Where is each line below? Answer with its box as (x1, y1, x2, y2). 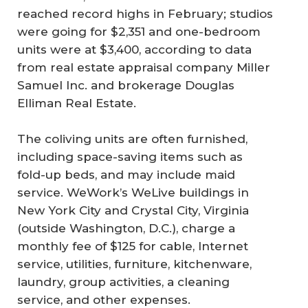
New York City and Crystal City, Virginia (17, 203, 249, 217)
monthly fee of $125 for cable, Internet (17, 239, 248, 253)
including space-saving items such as (17, 149, 243, 164)
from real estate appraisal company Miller (17, 60, 270, 75)
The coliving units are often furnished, (17, 131, 247, 146)
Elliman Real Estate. (17, 96, 136, 111)
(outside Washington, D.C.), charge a (17, 221, 235, 235)
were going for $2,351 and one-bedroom (17, 25, 261, 39)
